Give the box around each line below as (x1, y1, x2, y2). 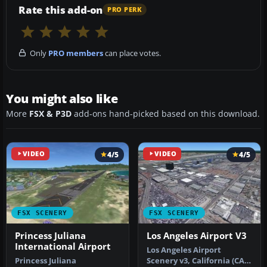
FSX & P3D (29, 108, 72, 119)
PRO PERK (107, 5, 142, 14)
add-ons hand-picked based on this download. (72, 108, 260, 119)
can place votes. (103, 47, 161, 58)
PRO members (48, 47, 103, 58)
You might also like (6, 90, 118, 107)
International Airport (15, 241, 111, 253)
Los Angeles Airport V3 (147, 230, 247, 242)
